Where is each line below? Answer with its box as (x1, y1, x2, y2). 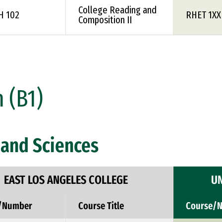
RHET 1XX (186, 9, 221, 21)
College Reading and (78, 4, 157, 16)
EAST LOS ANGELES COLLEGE (3, 173, 128, 187)
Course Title (78, 200, 124, 212)
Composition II (78, 14, 132, 26)
